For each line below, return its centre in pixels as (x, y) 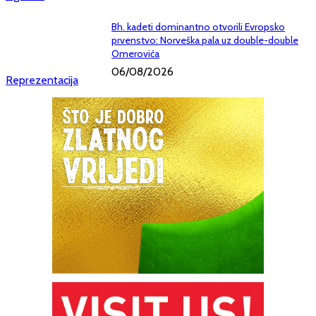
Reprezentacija (42, 80)
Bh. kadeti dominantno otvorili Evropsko (199, 27)
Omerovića (136, 54)
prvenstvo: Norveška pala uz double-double (205, 41)
